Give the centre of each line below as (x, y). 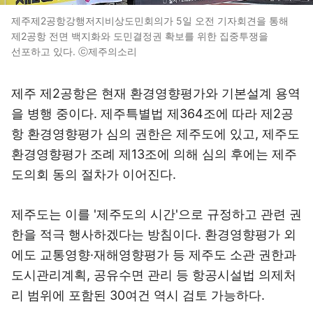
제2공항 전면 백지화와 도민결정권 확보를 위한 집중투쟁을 (140, 36)
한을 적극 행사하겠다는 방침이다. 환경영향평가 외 (154, 234)
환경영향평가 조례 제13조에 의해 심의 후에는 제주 (154, 154)
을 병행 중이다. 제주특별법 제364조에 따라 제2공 (152, 114)
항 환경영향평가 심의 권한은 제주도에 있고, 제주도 (155, 134)
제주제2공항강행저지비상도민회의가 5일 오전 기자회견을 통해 (150, 21)
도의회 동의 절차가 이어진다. (95, 174)
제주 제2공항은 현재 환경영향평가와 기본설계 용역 (156, 93)
